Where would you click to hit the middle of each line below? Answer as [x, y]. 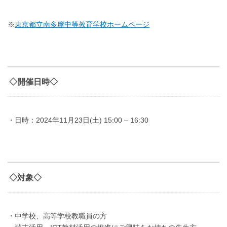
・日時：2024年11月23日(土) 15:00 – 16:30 [78, 120]
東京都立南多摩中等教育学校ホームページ [82, 25]
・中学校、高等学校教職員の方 [57, 216]
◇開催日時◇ [33, 82]
